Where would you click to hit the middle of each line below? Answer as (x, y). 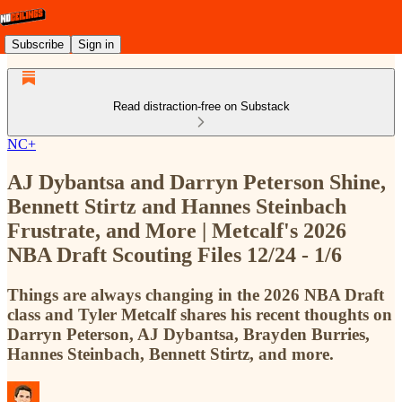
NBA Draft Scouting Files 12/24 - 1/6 (175, 254)
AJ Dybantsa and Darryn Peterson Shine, (197, 182)
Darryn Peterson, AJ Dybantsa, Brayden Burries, (188, 334)
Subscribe (38, 44)
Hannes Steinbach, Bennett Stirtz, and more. (170, 354)
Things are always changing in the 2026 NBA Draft (196, 294)
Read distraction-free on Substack (201, 106)
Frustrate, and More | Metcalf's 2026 (177, 230)
